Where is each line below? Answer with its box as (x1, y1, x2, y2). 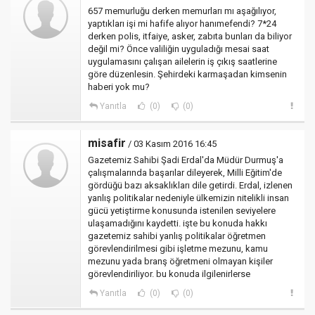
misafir (88, 136, 126, 150)
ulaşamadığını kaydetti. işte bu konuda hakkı (88, 218, 267, 229)
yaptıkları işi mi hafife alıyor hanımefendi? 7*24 (88, 18, 276, 29)
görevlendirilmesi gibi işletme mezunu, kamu (88, 243, 268, 254)
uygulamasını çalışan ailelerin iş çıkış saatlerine (88, 56, 277, 67)
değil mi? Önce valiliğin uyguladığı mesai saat (88, 44, 269, 54)
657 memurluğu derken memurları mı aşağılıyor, (88, 6, 276, 16)
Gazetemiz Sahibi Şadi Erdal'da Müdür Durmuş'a (88, 155, 283, 165)
